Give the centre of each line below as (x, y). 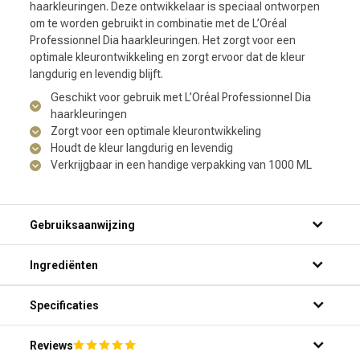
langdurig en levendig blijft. (96, 74)
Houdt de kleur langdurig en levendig (142, 148)
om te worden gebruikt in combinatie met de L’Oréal (158, 23)
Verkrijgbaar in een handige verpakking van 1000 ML (181, 165)
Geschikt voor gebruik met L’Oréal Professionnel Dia (181, 98)
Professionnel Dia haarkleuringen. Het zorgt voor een (163, 40)
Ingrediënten (64, 266)
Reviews (51, 345)
